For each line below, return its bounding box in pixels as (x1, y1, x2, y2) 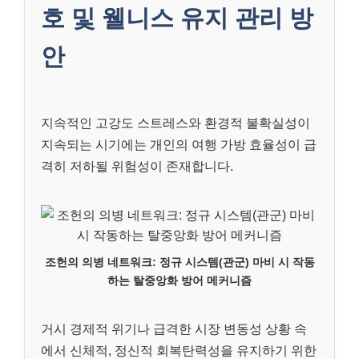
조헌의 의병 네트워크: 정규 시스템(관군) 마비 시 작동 (44, 256, 315, 269)
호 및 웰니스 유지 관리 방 (41, 5, 313, 32)
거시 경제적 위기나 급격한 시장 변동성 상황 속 (41, 322, 307, 337)
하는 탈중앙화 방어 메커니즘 (107, 274, 252, 288)
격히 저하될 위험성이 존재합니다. (41, 159, 233, 174)
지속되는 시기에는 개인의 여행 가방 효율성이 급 (41, 138, 317, 152)
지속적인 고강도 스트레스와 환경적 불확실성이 (41, 116, 310, 131)
